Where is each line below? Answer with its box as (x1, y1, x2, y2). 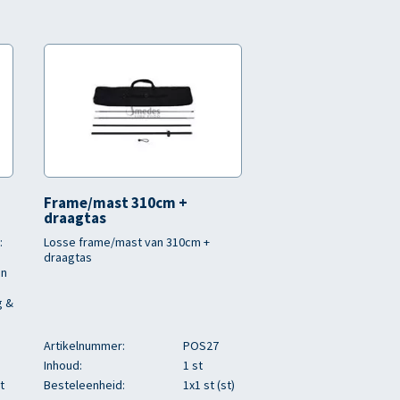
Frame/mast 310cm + (44, 193, 187, 212)
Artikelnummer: (44, 337, 125, 354)
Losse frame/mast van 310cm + (44, 234, 210, 250)
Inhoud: (44, 357, 82, 373)
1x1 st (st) (183, 377, 235, 393)
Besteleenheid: (44, 377, 125, 393)
